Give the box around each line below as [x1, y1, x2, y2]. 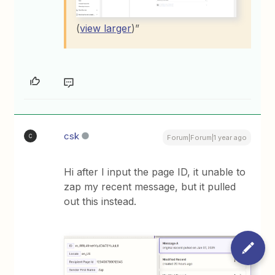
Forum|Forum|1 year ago [166, 133, 247, 142]
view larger [80, 22, 132, 35]
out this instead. [64, 195, 140, 208]
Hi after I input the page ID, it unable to [64, 166, 246, 179]
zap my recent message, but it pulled [64, 180, 236, 193]
